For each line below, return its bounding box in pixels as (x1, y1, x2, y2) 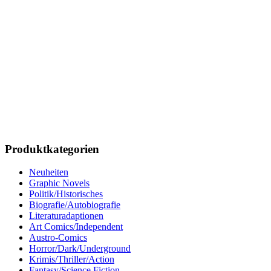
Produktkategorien (5, 142, 99, 155)
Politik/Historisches (29, 189, 103, 200)
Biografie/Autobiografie (29, 200, 120, 211)
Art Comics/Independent (29, 221, 123, 232)
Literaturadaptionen (29, 211, 103, 221)
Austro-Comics (29, 232, 87, 243)
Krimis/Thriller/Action (29, 254, 114, 265)
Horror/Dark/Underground (29, 243, 131, 254)
